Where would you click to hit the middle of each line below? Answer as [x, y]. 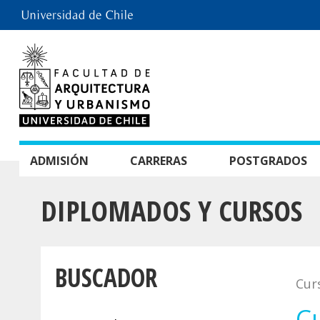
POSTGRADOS [268, 161]
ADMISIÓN [59, 161]
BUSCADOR [106, 277]
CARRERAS [159, 161]
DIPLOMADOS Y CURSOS [171, 210]
